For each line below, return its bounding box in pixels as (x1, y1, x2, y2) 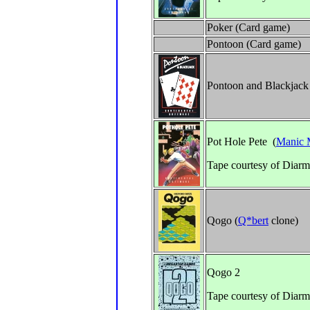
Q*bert (238, 215, 268, 226)
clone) (268, 215, 298, 226)
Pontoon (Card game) (207, 38, 301, 50)
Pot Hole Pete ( (207, 136, 276, 147)
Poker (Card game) (207, 21, 290, 33)
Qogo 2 (207, 266, 240, 278)
